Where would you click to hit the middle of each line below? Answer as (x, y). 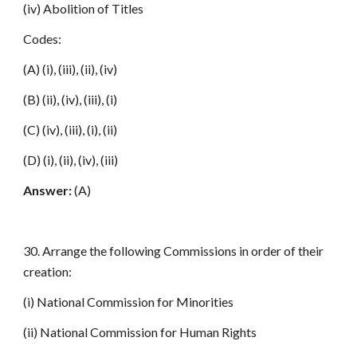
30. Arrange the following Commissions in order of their (174, 251)
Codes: (43, 39)
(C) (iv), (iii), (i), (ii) (71, 129)
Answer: (48, 190)
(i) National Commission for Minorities (129, 302)
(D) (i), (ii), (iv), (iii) (71, 160)
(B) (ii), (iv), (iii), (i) (71, 99)
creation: (48, 271)
